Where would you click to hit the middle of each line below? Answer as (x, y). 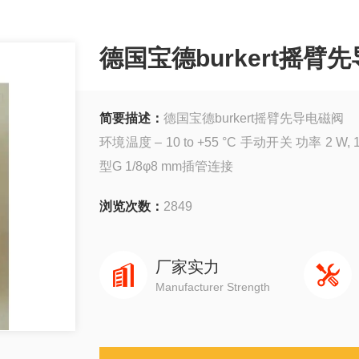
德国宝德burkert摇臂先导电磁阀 (254, 118)
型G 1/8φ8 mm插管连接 (166, 166)
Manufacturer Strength (213, 287)
